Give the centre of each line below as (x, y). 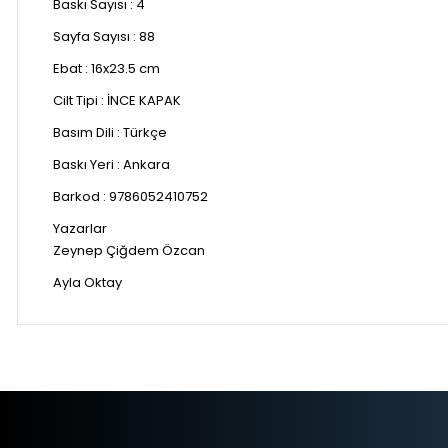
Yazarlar (80, 228)
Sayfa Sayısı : (96, 36)
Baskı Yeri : (88, 164)
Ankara (146, 164)
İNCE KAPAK (144, 100)
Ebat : (72, 68)
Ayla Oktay (87, 282)
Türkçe (145, 132)
